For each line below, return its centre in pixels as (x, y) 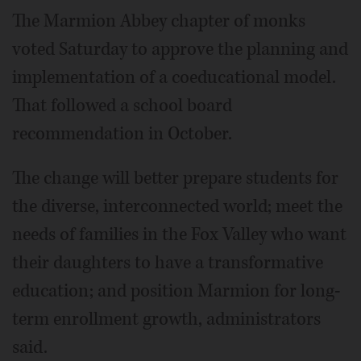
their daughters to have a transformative (168, 263)
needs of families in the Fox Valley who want (179, 235)
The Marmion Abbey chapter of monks (159, 21)
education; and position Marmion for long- (176, 291)
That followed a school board (122, 106)
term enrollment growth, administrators (166, 320)
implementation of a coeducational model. (174, 78)
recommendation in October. (122, 134)
